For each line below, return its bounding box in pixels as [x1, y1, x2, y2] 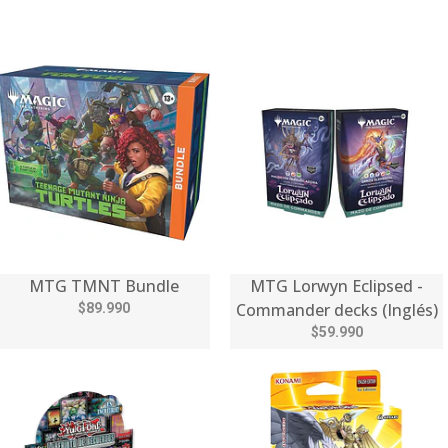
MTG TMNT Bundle [28, 274, 179, 297]
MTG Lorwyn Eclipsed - [250, 274, 423, 297]
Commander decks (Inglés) [235, 298, 438, 321]
